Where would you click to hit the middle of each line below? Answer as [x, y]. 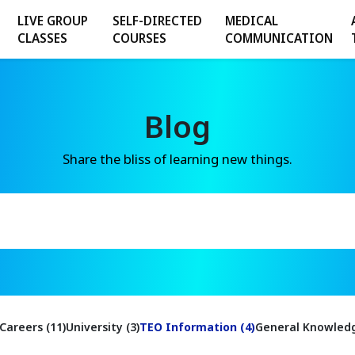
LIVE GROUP [53, 21]
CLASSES [43, 38]
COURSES [139, 38]
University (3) [102, 327]
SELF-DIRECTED [157, 21]
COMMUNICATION [279, 38]
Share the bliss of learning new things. [177, 159]
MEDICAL [251, 21]
